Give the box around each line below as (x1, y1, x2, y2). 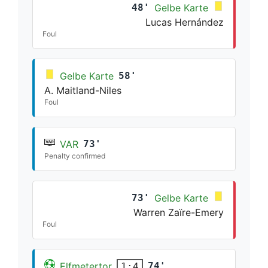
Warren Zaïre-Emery (133, 206, 224, 218)
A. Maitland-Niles (44, 84, 121, 96)
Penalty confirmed (44, 151, 105, 160)
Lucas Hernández (145, 16, 224, 28)
